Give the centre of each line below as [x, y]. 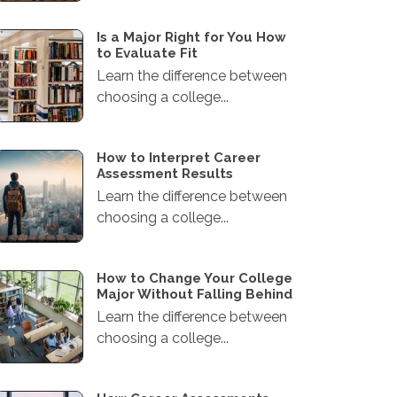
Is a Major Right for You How [191, 37]
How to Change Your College [195, 278]
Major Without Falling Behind [195, 294]
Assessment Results [165, 174]
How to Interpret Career [179, 158]
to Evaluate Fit [147, 53]
